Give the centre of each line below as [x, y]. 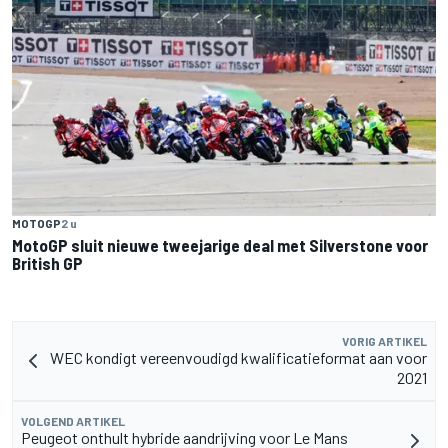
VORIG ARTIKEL [384, 341]
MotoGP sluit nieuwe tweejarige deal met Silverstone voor [220, 245]
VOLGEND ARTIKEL [73, 421]
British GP [47, 263]
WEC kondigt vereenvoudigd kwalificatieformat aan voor [238, 358]
